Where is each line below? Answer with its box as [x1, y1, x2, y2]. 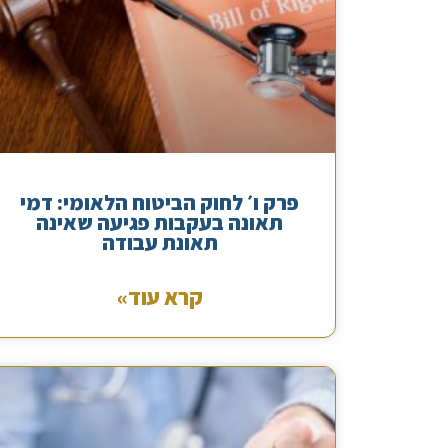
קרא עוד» [116, 283, 203, 312]
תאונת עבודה [101, 229, 218, 257]
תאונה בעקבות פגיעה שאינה [36, 209, 284, 237]
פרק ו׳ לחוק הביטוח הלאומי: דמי [20, 189, 300, 217]
